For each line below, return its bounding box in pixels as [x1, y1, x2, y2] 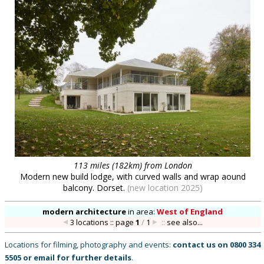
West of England [157, 206, 223, 217]
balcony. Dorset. [62, 182, 127, 193]
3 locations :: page [70, 217, 136, 227]
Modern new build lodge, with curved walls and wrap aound [19, 171, 246, 182]
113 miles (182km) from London [73, 160, 192, 171]
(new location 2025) [127, 182, 203, 193]
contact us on [173, 239, 230, 250]
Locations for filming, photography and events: [5, 239, 173, 250]
